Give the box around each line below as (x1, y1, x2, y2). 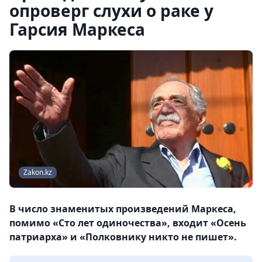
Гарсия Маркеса (9, 18, 145, 40)
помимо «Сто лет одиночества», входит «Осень (9, 216, 246, 230)
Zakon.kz (23, 167, 52, 178)
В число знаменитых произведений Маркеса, (9, 202, 236, 216)
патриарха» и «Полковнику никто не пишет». (9, 230, 239, 244)
